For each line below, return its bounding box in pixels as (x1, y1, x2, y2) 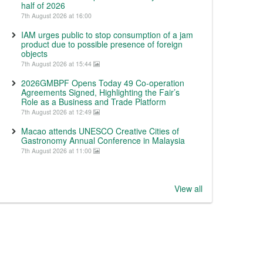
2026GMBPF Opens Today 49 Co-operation (21, 77, 184, 89)
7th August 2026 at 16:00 (21, 11, 92, 20)
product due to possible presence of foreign (21, 38, 183, 50)
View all (174, 183, 203, 194)
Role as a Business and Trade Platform (21, 96, 166, 107)
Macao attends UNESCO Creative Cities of (21, 125, 179, 137)
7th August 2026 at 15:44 (21, 59, 93, 68)
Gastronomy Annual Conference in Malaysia (21, 134, 185, 146)
